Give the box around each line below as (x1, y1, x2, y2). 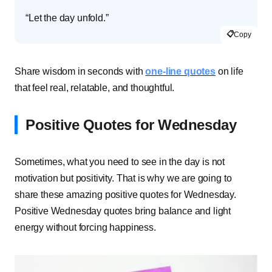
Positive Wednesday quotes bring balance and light (15, 205, 231, 216)
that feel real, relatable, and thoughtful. (15, 82, 175, 93)
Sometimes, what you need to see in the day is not (15, 156, 225, 167)
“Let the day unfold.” (25, 12, 109, 23)
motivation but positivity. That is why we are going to (15, 172, 232, 183)
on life (215, 66, 243, 76)
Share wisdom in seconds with (15, 66, 146, 76)
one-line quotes (145, 66, 216, 76)
